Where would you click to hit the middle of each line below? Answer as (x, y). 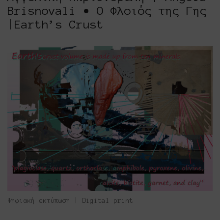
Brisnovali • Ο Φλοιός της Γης (107, 11)
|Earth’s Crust (55, 24)
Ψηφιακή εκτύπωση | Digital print (70, 200)
